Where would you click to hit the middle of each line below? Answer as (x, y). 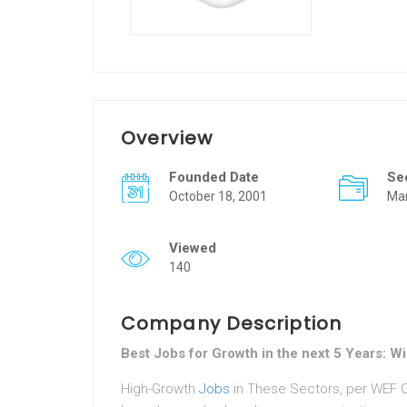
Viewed (193, 248)
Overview (167, 138)
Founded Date (214, 177)
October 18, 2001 (218, 196)
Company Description (231, 323)
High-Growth (160, 389)
